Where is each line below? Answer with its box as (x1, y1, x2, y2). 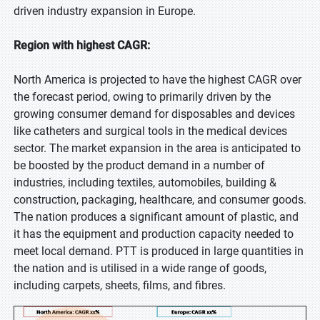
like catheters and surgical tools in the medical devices (14, 124, 287, 138)
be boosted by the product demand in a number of (14, 159, 265, 172)
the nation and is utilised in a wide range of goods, (14, 261, 266, 275)
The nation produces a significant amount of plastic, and (14, 210, 299, 224)
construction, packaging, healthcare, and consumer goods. (14, 193, 306, 206)
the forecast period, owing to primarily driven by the (14, 90, 271, 104)
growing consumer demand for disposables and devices (14, 107, 295, 121)
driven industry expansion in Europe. (14, 4, 196, 18)
